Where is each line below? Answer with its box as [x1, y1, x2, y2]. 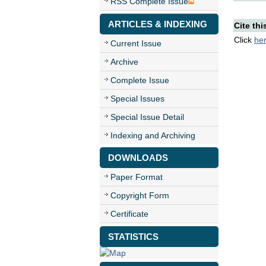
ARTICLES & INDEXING [108, 19, 207, 29]
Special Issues [110, 94, 164, 103]
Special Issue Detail [110, 112, 184, 122]
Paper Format [110, 172, 163, 182]
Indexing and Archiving [110, 131, 195, 140]
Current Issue [110, 39, 161, 48]
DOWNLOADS [108, 153, 168, 163]
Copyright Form [110, 191, 169, 200]
